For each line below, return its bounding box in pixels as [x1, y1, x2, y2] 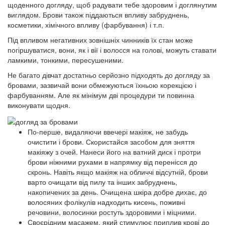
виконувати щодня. [8, 100, 70, 110]
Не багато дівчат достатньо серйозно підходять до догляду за [8, 70, 210, 80]
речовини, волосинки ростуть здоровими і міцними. [28, 206, 196, 217]
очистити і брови [28, 136, 82, 147]
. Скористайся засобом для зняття [82, 136, 195, 147]
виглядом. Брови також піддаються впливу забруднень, [8, 10, 189, 20]
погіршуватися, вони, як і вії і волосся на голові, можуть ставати [8, 45, 216, 55]
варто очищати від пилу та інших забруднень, [28, 176, 177, 187]
